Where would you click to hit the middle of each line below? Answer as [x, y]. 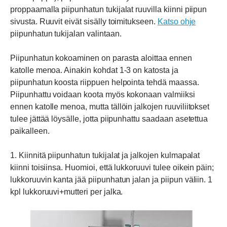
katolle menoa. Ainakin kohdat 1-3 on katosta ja [94, 70]
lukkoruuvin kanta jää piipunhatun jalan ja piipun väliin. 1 [111, 180]
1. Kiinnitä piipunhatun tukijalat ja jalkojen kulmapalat [105, 156]
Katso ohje [177, 22]
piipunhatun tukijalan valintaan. [66, 34]
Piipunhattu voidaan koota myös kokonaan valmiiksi [103, 95]
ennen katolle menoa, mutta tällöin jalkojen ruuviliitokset [110, 107]
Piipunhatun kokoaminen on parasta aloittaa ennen [101, 58]
